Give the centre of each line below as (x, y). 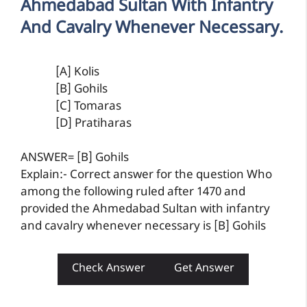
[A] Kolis (77, 72)
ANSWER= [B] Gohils (75, 158)
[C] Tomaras (88, 107)
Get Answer (204, 269)
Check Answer (108, 269)
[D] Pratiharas (94, 124)
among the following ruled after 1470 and (133, 193)
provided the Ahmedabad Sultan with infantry (145, 210)
